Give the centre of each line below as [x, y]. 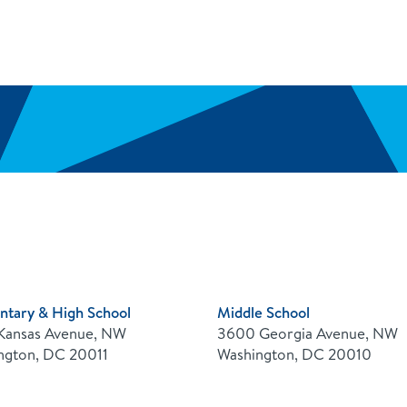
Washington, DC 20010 [294, 353]
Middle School [263, 312]
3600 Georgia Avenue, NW [308, 333]
